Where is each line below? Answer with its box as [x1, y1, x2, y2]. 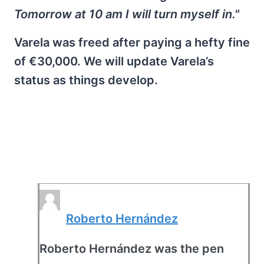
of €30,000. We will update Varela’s [14, 54, 214, 68]
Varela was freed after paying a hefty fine [14, 35, 250, 49]
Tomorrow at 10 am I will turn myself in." [14, 7, 239, 21]
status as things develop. [14, 73, 167, 87]
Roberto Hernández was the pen [39, 242, 224, 256]
